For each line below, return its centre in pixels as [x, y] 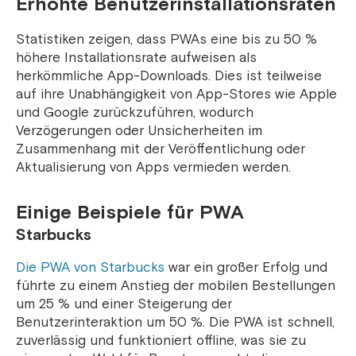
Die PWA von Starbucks [90, 268]
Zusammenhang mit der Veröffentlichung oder [161, 149]
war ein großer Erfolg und [246, 268]
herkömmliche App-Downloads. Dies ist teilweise [169, 76]
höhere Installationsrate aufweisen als [136, 58]
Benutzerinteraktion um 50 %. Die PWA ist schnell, [175, 323]
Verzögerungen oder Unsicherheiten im [139, 131]
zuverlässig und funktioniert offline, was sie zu [161, 341]
